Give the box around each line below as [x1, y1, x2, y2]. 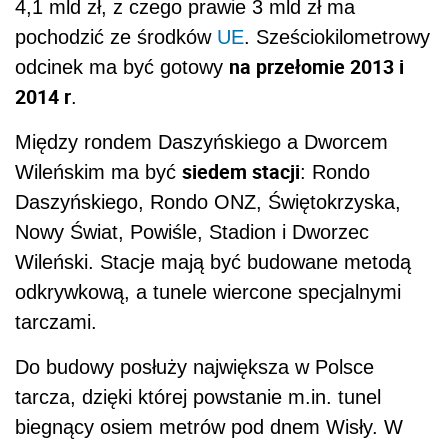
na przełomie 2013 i [229, 53, 404, 81]
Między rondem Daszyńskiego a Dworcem [15, 131, 388, 154]
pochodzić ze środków [15, 26, 217, 49]
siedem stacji [182, 158, 300, 186]
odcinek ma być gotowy [15, 56, 229, 79]
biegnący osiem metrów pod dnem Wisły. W [15, 416, 403, 439]
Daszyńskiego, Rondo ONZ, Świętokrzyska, [15, 191, 401, 214]
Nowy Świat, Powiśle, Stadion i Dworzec [15, 221, 369, 244]
